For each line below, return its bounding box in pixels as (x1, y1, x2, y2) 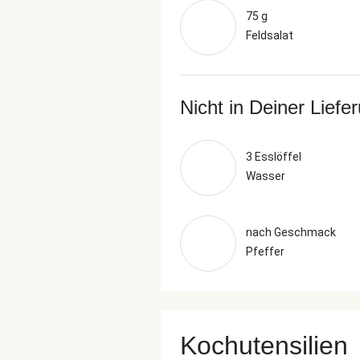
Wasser (246, 170, 285, 182)
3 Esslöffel (246, 150, 301, 163)
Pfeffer (246, 245, 284, 258)
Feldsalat (246, 29, 293, 42)
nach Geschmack (246, 226, 336, 239)
